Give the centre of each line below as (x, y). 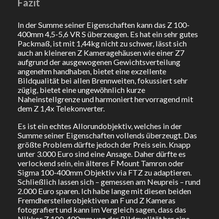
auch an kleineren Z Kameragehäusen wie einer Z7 (101, 52)
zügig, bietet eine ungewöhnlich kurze (81, 89)
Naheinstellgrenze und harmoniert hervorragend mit (105, 99)
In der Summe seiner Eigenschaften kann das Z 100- (103, 24)
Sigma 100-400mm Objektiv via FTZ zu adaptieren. (104, 173)
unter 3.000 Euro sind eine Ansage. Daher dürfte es (101, 154)
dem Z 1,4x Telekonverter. (61, 108)
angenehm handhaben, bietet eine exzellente (92, 71)
